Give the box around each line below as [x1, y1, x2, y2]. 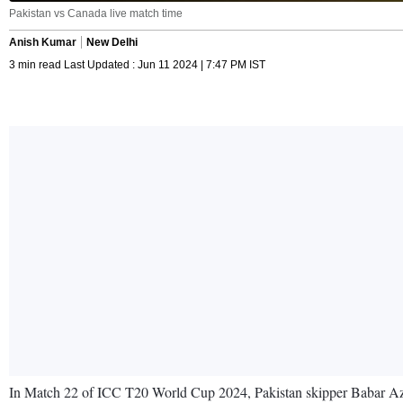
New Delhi [86, 35, 138, 49]
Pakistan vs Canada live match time [9, 6, 183, 20]
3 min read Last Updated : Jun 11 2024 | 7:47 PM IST [9, 58, 265, 71]
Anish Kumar [9, 35, 76, 49]
